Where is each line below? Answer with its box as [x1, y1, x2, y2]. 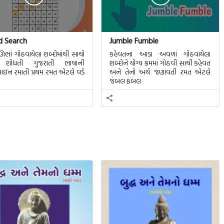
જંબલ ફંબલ [109, 75, 141, 86]
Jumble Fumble [109, 34, 159, 46]
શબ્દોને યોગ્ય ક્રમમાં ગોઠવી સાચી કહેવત [109, 57, 211, 68]
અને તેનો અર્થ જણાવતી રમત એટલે [109, 66, 211, 77]
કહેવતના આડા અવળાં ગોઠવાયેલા [109, 48, 211, 59]
